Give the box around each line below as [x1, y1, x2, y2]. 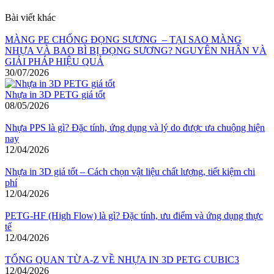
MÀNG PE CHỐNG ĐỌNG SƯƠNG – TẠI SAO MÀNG [5, 34, 242, 45]
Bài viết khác [5, 12, 56, 23]
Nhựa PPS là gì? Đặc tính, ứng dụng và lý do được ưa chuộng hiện [5, 122, 265, 133]
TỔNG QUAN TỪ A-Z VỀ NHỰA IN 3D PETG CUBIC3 [5, 254, 239, 265]
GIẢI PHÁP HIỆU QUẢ [5, 56, 104, 67]
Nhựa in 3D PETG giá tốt [5, 89, 105, 100]
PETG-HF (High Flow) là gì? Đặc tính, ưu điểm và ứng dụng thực [5, 210, 263, 221]
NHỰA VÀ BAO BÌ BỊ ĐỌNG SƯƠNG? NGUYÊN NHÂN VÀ [5, 45, 267, 56]
